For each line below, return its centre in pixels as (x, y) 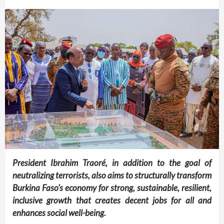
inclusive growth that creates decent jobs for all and (112, 200)
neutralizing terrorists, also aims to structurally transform (112, 175)
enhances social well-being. (59, 212)
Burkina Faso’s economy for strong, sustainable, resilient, (112, 187)
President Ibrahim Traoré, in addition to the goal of (112, 162)
